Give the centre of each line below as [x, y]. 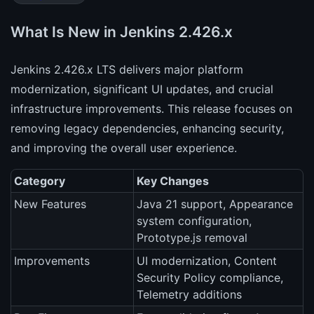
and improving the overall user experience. [124, 148]
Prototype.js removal [192, 238]
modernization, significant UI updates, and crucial [142, 89]
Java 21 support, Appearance [215, 204]
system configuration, [194, 221]
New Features [50, 204]
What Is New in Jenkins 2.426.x [122, 32]
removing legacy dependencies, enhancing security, [147, 129]
